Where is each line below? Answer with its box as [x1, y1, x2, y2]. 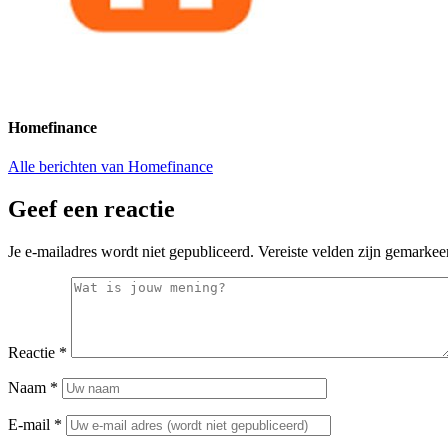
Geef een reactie [8, 196, 175, 223]
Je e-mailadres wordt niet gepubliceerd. [8, 243, 254, 261]
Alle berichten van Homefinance [8, 158, 213, 176]
